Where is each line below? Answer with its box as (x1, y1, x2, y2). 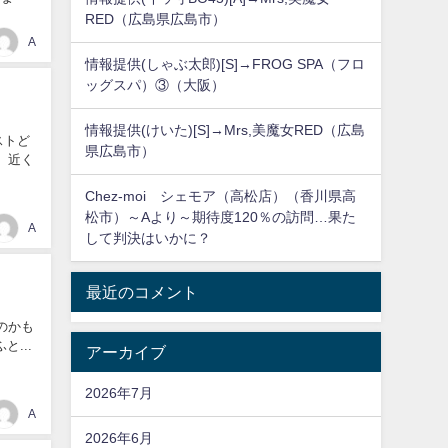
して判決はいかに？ (85, 231, 212, 246)
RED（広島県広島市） (85, 12, 227, 27)
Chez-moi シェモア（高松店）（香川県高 (85, 189, 357, 204)
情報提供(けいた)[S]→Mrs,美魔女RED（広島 (85, 123, 366, 138)
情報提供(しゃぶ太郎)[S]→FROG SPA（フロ (85, 57, 366, 72)
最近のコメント (85, 283, 198, 300)
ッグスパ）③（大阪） (85, 78, 226, 93)
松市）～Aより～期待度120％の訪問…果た (85, 210, 357, 225)
